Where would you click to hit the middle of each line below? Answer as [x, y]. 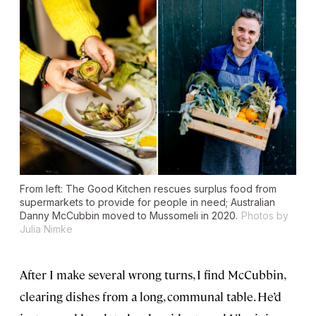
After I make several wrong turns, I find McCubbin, [152, 274]
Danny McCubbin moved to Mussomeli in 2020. [129, 215]
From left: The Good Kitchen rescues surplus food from [148, 188]
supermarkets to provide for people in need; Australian [147, 202]
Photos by [265, 215]
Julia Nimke [46, 229]
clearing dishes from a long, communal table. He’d [151, 296]
